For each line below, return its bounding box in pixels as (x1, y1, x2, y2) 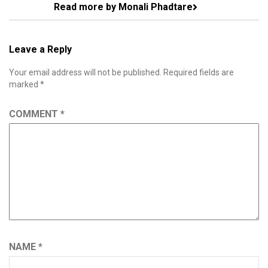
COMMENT (9, 108, 60, 120)
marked (9, 80, 40, 90)
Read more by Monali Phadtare (54, 1, 193, 13)
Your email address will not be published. (9, 68, 162, 78)
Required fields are (163, 68, 234, 78)
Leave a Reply (9, 44, 72, 56)
